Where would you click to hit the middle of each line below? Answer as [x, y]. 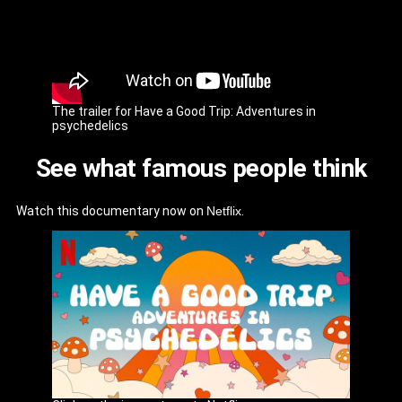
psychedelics [90, 125]
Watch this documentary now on [111, 211]
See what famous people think [201, 168]
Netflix [224, 211]
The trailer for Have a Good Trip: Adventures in [184, 111]
